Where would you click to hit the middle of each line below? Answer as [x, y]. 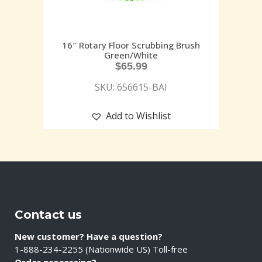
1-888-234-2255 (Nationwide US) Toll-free [101, 249]
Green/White [131, 55]
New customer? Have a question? [89, 236]
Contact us [48, 215]
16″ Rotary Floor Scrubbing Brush [131, 45]
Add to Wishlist [138, 116]
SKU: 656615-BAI [131, 87]
